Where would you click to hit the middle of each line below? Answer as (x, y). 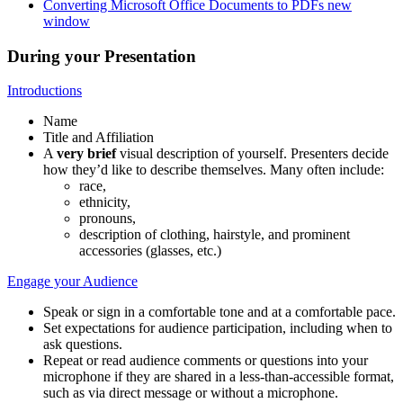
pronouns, (107, 219)
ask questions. (83, 345)
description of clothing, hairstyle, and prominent (215, 235)
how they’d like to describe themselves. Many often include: (214, 170)
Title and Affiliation (99, 138)
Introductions (45, 91)
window (67, 21)
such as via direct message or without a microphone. (191, 393)
